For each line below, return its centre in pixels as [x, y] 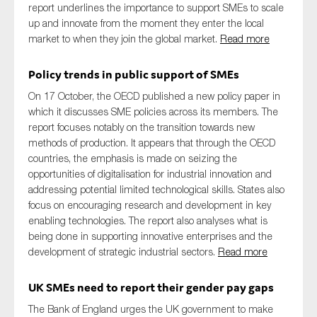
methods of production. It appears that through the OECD [152, 143]
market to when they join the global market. [124, 39]
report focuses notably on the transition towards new [142, 127]
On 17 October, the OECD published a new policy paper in [154, 96]
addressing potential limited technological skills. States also [156, 189]
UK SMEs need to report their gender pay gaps [151, 287]
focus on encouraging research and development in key [150, 205]
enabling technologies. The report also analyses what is [148, 220]
